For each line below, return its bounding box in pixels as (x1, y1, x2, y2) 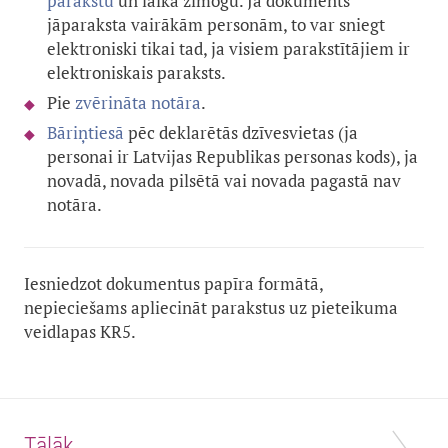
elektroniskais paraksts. (47, 61, 226, 85)
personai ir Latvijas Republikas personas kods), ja (47, 145, 418, 169)
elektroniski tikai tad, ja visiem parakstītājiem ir (47, 37, 410, 61)
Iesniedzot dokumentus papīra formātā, (24, 272, 324, 296)
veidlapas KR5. (24, 320, 136, 344)
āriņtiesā (57, 121, 124, 145)
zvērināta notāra (75, 91, 201, 115)
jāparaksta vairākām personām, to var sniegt (47, 13, 385, 37)
